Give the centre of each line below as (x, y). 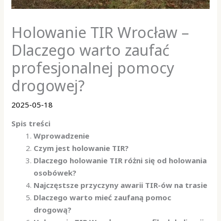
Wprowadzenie (62, 135)
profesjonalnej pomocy (93, 68)
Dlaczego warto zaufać (91, 50)
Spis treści (31, 123)
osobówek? (55, 172)
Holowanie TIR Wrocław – (100, 32)
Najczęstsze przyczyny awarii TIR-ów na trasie (121, 185)
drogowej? (48, 85)
